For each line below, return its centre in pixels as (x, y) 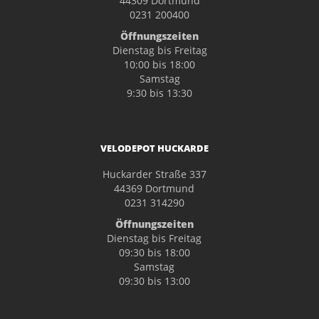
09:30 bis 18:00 (154, 252)
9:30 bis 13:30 (159, 93)
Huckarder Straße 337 (154, 174)
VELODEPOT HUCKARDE (154, 148)
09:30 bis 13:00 (154, 281)
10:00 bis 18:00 (159, 64)
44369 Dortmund (154, 188)
